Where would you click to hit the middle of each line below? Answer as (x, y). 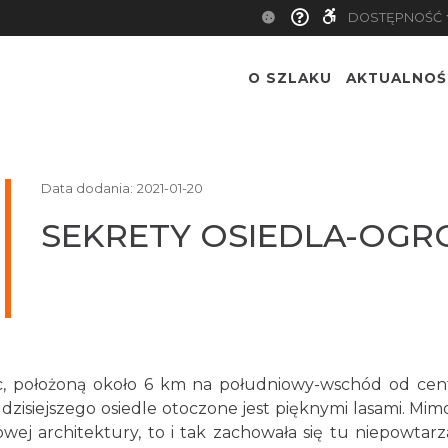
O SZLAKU (290, 78)
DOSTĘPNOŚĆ (395, 17)
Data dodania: (86, 188)
